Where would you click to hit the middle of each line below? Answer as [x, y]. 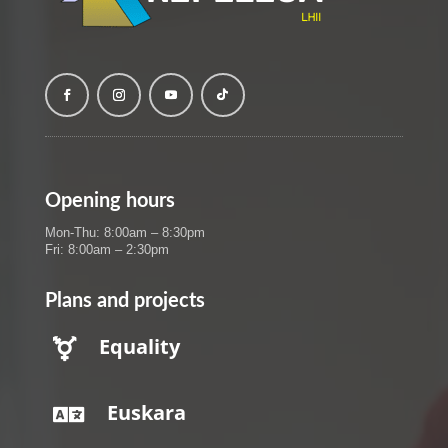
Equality [139, 346]
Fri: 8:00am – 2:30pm [106, 249]
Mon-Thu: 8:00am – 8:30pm [124, 232]
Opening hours [109, 200]
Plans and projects [124, 300]
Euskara [146, 412]
